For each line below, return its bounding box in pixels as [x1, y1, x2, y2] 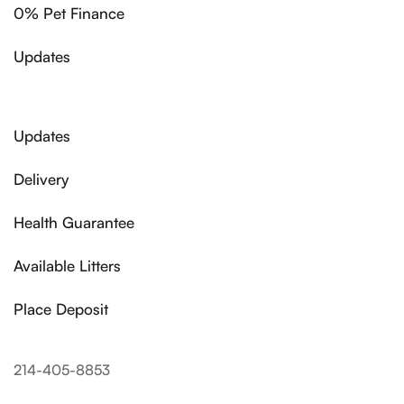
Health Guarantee [14, 213, 134, 233]
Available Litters [14, 256, 121, 276]
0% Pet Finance [14, 4, 124, 23]
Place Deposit [14, 299, 108, 319]
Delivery [14, 170, 69, 189]
